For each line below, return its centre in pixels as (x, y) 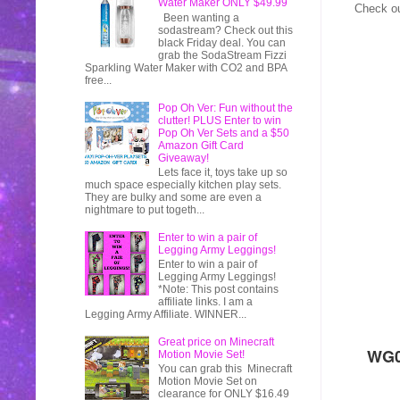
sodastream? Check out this (225, 30)
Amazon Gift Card (200, 145)
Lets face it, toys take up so (222, 172)
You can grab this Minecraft (226, 369)
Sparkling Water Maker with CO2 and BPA (186, 67)
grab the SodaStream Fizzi (222, 55)
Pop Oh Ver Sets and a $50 (223, 133)
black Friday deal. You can (221, 42)
